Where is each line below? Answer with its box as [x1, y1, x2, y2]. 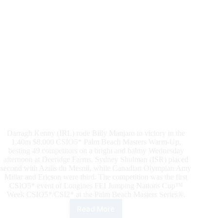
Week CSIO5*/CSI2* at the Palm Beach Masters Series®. [6, 190, 185, 199]
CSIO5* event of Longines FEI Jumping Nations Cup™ [9, 182, 183, 190]
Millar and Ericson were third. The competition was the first [4, 173, 188, 182]
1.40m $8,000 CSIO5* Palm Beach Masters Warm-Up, [11, 138, 181, 146]
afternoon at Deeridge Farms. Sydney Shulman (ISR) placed [3, 155, 189, 164]
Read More [77, 204, 115, 214]
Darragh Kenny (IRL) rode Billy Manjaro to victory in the [7, 129, 185, 138]
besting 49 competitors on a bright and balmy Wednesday [8, 146, 184, 155]
